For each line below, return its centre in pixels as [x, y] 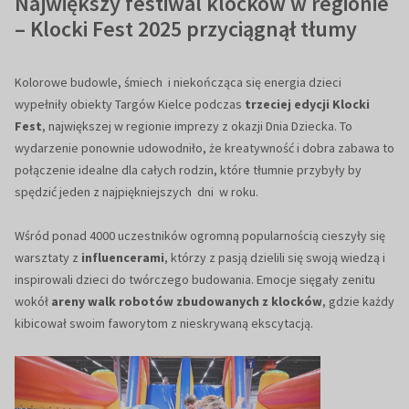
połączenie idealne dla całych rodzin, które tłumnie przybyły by [188, 170]
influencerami [123, 258]
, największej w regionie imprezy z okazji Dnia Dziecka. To [197, 126]
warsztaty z [48, 258]
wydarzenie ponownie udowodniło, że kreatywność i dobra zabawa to [204, 148]
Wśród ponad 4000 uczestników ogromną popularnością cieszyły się [200, 236]
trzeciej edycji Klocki [307, 105]
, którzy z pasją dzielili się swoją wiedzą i [275, 258]
